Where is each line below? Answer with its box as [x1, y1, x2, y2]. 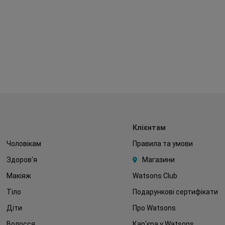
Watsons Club [132, 172, 177, 180]
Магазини [142, 156, 175, 164]
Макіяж [6, 172, 31, 180]
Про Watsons [132, 204, 176, 212]
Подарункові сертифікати [132, 188, 218, 196]
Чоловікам [6, 140, 41, 148]
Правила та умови [132, 140, 193, 148]
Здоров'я [6, 156, 37, 164]
